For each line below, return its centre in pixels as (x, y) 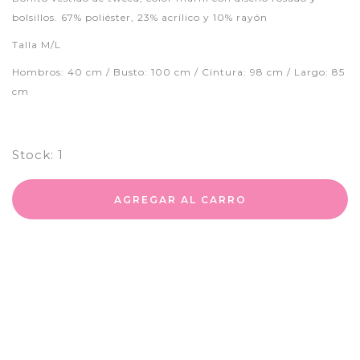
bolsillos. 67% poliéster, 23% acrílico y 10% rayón (140, 18)
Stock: (33, 155)
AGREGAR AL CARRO (180, 199)
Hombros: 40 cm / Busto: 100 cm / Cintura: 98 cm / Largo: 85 (178, 72)
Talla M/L (37, 45)
